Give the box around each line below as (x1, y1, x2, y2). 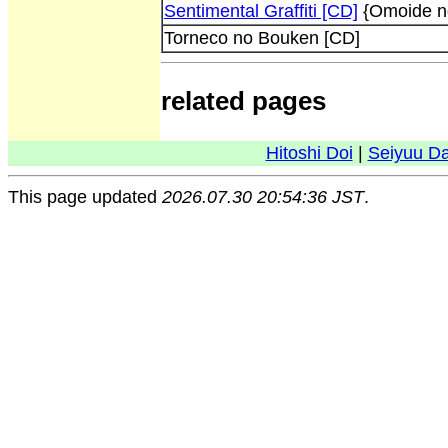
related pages (161, 86, 326, 117)
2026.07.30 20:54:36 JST (162, 187, 364, 207)
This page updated (8, 187, 162, 207)
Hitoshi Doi (265, 143, 353, 163)
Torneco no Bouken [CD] (164, 28, 360, 49)
